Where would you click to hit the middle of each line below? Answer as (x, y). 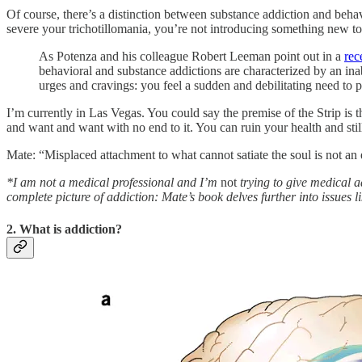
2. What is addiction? (64, 229)
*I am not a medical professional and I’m (114, 183)
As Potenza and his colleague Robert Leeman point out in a (192, 57)
